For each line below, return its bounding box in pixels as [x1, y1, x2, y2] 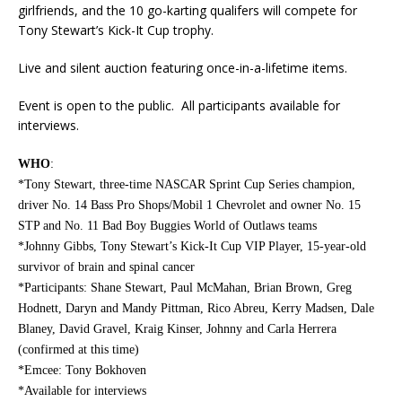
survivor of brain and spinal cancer [18, 260, 195, 275]
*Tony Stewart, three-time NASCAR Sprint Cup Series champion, [18, 178, 355, 192]
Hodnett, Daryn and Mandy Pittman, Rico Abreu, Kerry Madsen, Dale [18, 301, 374, 316]
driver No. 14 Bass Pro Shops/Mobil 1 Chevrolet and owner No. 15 [18, 198, 361, 213]
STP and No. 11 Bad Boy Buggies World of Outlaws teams [18, 219, 317, 233]
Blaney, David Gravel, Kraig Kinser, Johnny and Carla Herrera [18, 322, 336, 336]
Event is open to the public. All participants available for [18, 97, 340, 115]
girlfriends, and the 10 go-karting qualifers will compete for [18, 2, 357, 20]
